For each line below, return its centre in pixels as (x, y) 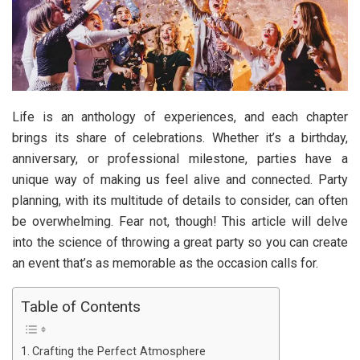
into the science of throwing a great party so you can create (180, 242)
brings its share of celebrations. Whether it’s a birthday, (180, 137)
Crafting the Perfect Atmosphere (119, 351)
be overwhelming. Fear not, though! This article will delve (180, 221)
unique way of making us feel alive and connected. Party (180, 179)
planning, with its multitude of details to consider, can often (180, 200)
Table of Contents (81, 306)
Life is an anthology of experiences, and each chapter (180, 117)
